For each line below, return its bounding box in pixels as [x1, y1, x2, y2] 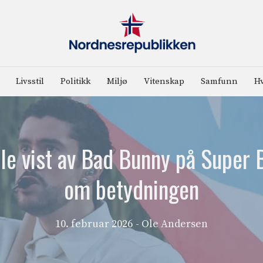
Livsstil [15, 75, 44, 87]
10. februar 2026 [55, 217, 133, 231]
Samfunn [200, 75, 238, 87]
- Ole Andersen [136, 217, 208, 231]
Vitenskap [143, 75, 184, 87]
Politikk [60, 75, 90, 87]
